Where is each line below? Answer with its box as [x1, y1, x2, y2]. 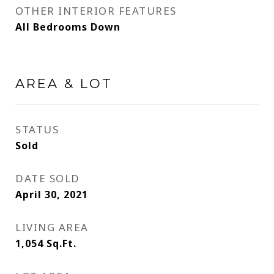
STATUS [15, 122, 59, 136]
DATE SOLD [15, 171, 80, 185]
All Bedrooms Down [15, 20, 120, 34]
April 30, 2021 [15, 188, 88, 201]
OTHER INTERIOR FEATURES [15, 4, 177, 18]
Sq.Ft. [46, 237, 76, 250]
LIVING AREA [15, 220, 89, 234]
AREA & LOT [15, 76, 113, 91]
